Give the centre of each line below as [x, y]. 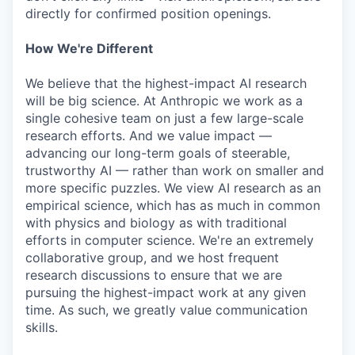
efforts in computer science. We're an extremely [170, 240]
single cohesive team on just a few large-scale [164, 118]
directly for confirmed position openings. [148, 14]
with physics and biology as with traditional [156, 223]
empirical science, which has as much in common [173, 206]
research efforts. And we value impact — [149, 136]
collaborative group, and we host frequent [152, 258]
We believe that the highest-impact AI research [166, 84]
